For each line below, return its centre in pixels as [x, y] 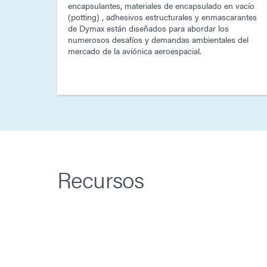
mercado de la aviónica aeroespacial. [135, 51]
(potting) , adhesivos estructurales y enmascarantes [162, 17]
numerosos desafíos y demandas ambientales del [158, 40]
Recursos [101, 179]
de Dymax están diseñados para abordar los [148, 28]
